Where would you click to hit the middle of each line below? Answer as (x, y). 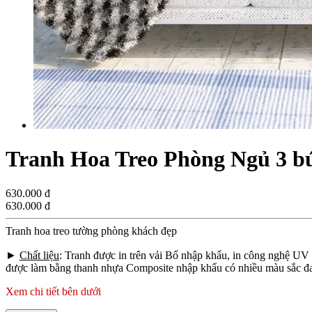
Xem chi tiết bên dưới (53, 291)
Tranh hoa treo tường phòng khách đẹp (91, 231)
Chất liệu (39, 255)
